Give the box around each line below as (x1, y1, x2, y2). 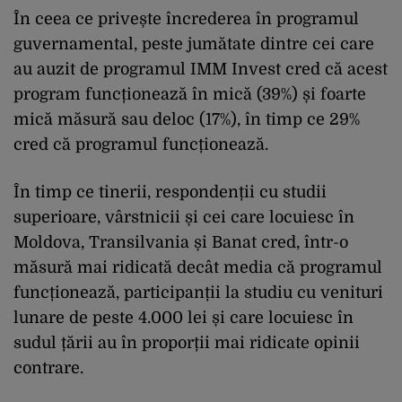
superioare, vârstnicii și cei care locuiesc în (13, 207, 354, 226)
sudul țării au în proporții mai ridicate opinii (13, 333, 360, 352)
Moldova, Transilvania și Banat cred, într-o (13, 232, 348, 251)
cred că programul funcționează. (13, 135, 268, 153)
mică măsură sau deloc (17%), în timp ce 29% (13, 109, 360, 128)
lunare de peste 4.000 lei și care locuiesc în (13, 308, 354, 327)
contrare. (13, 358, 83, 377)
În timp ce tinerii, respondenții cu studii (13, 182, 327, 201)
